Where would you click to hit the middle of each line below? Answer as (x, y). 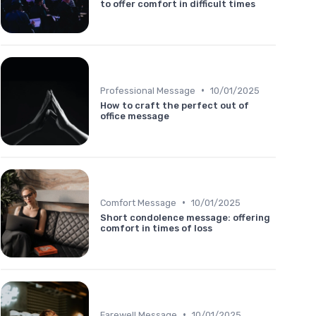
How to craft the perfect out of (175, 105)
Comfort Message (138, 202)
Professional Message (148, 90)
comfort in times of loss (156, 228)
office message (135, 116)
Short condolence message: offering (185, 217)
